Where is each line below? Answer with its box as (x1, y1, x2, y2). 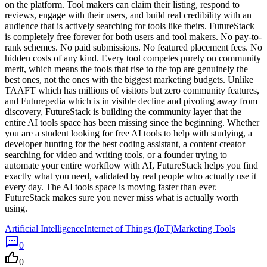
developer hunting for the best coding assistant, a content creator (5, 139, 245, 149)
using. (5, 203, 27, 213)
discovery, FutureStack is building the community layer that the (5, 107, 241, 117)
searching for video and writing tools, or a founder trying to (5, 150, 227, 160)
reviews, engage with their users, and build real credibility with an (5, 10, 252, 20)
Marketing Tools (173, 223, 235, 234)
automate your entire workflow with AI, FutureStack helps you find (5, 160, 258, 170)
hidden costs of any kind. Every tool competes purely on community (5, 53, 261, 63)
